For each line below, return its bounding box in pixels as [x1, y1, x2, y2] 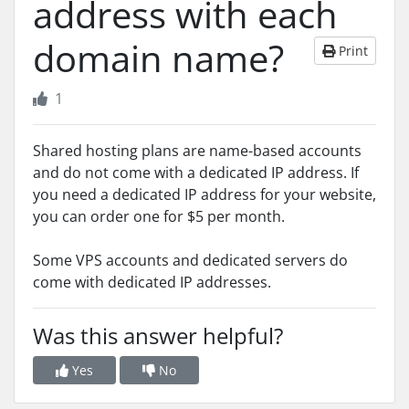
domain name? [33, 33, 284, 83]
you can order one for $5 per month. [33, 206, 285, 226]
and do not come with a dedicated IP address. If [33, 163, 359, 183]
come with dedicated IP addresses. [33, 272, 271, 292]
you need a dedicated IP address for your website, [33, 184, 376, 204]
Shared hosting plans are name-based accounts [33, 141, 362, 161]
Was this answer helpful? [33, 320, 283, 351]
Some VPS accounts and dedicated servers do [33, 250, 348, 270]
